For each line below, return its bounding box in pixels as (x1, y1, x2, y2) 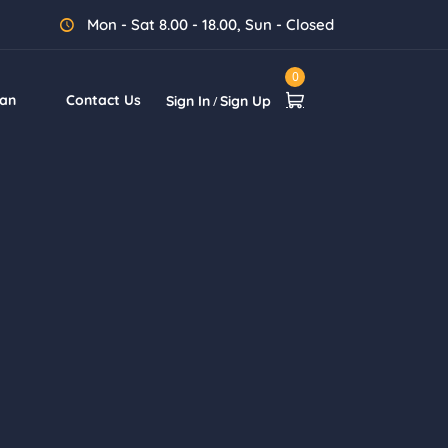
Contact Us (66, 91, 141, 109)
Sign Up (220, 92, 271, 110)
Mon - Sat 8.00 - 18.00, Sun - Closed (83, 15, 334, 34)
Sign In (166, 92, 210, 110)
